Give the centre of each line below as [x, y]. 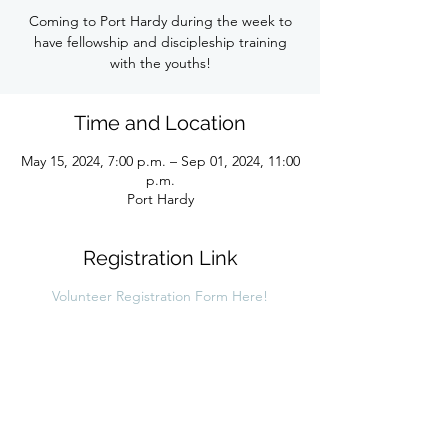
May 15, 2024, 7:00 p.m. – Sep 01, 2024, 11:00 [160, 161]
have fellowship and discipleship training [160, 42]
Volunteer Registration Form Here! [160, 296]
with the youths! [160, 63]
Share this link [160, 409]
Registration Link [160, 258]
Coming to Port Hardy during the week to [160, 21]
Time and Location [160, 123]
